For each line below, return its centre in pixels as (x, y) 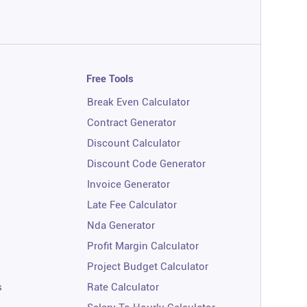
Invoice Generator (128, 184)
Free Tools (110, 78)
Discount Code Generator (146, 163)
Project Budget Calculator (147, 266)
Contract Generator (131, 122)
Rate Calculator (123, 287)
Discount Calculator (133, 143)
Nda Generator (121, 225)
